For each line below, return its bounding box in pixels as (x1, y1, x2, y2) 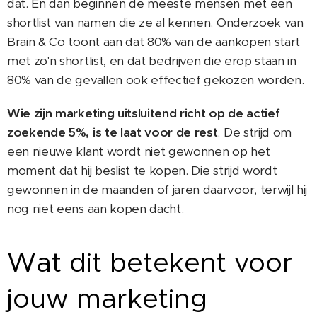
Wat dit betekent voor (7, 246, 293, 279)
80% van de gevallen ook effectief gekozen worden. (7, 72, 304, 88)
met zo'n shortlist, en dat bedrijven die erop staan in (7, 53, 296, 69)
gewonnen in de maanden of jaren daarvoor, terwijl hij (7, 182, 308, 198)
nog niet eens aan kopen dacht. (7, 201, 184, 217)
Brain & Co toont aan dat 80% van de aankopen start (7, 34, 300, 50)
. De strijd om (217, 125, 292, 141)
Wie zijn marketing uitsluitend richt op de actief (7, 105, 280, 122)
